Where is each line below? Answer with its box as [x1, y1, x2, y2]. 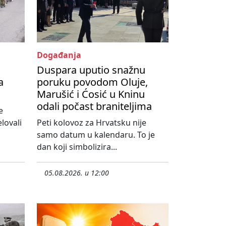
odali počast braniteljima [37, 99, 152, 114]
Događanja [37, 49, 81, 61]
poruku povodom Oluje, [37, 75, 148, 89]
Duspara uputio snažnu [37, 63, 145, 77]
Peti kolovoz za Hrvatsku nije [37, 117, 146, 129]
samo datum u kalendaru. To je [37, 129, 155, 141]
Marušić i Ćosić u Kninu [37, 87, 145, 101]
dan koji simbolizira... [37, 141, 117, 153]
